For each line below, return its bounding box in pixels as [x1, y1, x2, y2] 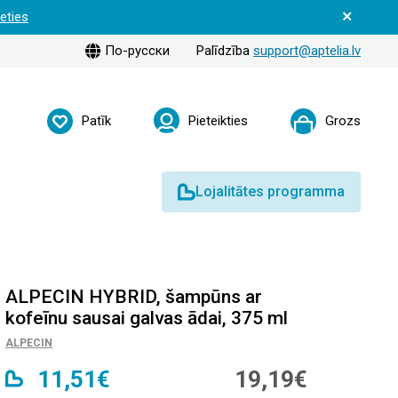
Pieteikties [188, 113, 248, 130]
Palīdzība [196, 43, 253, 59]
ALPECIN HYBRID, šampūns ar [5, 285, 262, 307]
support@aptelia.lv [253, 43, 361, 59]
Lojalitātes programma [195, 182, 345, 200]
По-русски [105, 42, 170, 59]
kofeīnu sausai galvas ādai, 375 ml [5, 306, 288, 329]
